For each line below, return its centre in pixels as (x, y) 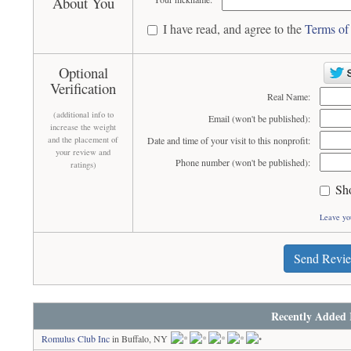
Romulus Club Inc (76, 338)
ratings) (83, 165)
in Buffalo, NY (140, 338)
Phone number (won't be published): (242, 162)
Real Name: (288, 96)
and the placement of (83, 139)
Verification (83, 88)
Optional (83, 72)
